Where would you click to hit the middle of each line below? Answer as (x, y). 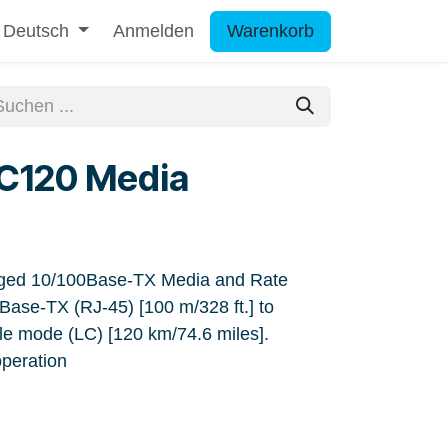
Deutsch (35, 30)
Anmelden (153, 30)
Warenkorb (270, 30)
